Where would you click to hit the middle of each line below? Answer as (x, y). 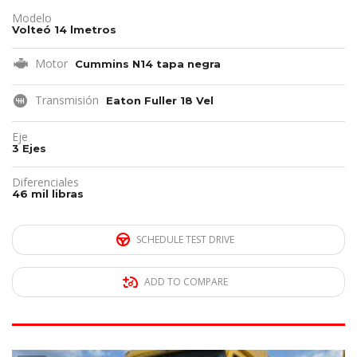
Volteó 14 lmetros (64, 30)
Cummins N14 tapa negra (148, 64)
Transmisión (67, 100)
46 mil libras (48, 194)
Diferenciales (45, 182)
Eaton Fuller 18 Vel (160, 101)
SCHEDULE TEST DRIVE (185, 240)
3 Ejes (29, 149)
